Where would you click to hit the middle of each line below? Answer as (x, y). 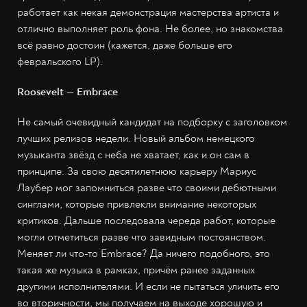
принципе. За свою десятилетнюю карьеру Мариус (137, 171)
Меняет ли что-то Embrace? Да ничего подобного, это (144, 254)
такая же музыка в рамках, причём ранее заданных (136, 270)
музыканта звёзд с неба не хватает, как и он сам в (133, 155)
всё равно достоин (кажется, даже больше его (125, 45)
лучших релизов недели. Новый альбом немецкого (136, 138)
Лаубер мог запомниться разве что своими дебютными (147, 188)
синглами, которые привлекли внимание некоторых (137, 204)
